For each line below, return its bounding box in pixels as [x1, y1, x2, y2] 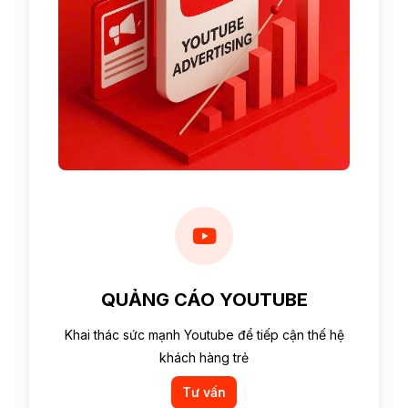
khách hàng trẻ [159, 349, 249, 365]
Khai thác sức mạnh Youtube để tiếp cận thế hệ [64, 326, 344, 342]
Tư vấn [182, 383, 226, 400]
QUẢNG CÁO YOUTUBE [100, 288, 308, 311]
